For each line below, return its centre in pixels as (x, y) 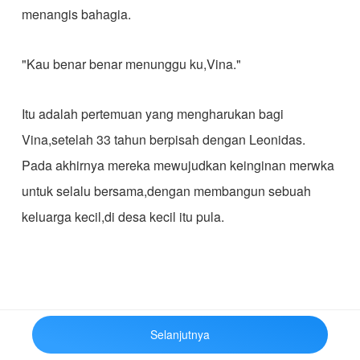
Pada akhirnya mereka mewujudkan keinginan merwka (178, 165)
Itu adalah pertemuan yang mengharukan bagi (152, 114)
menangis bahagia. (76, 14)
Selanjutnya (180, 334)
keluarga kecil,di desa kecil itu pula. (123, 217)
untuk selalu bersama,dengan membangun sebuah (166, 191)
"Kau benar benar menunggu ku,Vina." (131, 64)
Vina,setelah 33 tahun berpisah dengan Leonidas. (163, 139)
